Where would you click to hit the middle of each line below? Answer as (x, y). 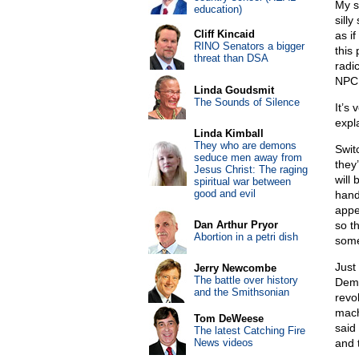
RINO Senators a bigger (249, 46)
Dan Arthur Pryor (236, 225)
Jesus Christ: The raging (250, 169)
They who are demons (245, 145)
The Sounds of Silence (246, 102)
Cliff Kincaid (224, 34)
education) (218, 9)
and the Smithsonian (241, 292)
